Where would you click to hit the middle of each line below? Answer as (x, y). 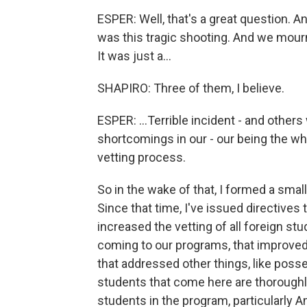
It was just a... (134, 56)
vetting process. (142, 157)
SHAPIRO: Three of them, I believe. (191, 88)
